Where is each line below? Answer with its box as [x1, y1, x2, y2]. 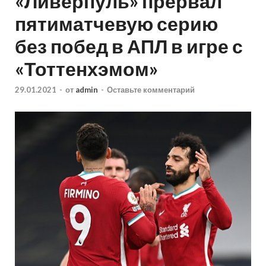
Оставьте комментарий [107, 85, 195, 95]
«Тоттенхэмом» [15, 56, 158, 80]
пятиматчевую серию [15, 11, 218, 35]
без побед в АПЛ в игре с [15, 34, 243, 58]
